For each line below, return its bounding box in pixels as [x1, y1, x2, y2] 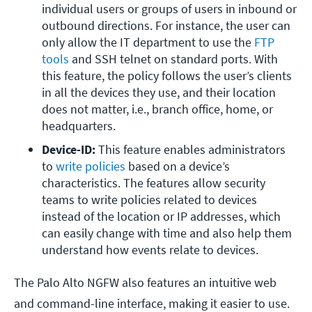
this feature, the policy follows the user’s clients [42, 68, 292, 84]
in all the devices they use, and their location [42, 84, 276, 101]
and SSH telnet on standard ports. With [69, 51, 278, 68]
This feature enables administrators [98, 141, 286, 158]
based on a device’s [125, 158, 230, 175]
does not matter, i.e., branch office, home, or [42, 101, 273, 118]
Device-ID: [42, 141, 98, 158]
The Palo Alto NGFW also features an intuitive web [14, 274, 276, 291]
